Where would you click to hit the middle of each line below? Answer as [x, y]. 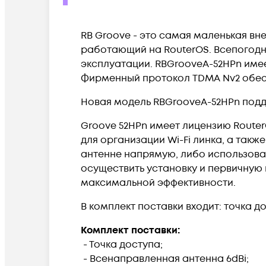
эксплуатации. [118, 64]
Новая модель [116, 102]
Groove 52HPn [114, 126]
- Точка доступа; [122, 244]
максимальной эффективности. [158, 183]
